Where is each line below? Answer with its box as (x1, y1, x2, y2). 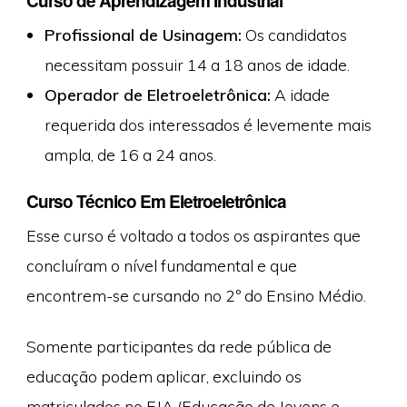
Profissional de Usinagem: (44, 24, 242, 45)
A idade (270, 84, 330, 104)
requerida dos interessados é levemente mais (44, 114, 372, 134)
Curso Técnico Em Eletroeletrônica (25, 189, 286, 214)
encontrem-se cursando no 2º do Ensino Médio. (25, 285, 366, 306)
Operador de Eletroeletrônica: (44, 84, 271, 104)
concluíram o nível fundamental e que (25, 255, 297, 276)
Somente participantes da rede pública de (25, 335, 332, 356)
